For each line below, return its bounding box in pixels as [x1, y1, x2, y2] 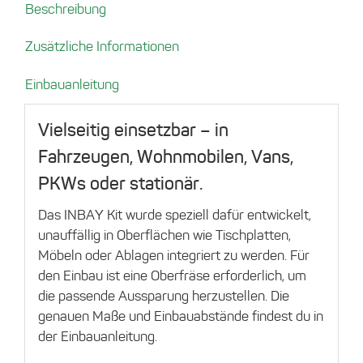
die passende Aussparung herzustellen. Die [37, 288, 289, 305]
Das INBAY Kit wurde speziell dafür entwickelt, [37, 207, 311, 224]
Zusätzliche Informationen [25, 37, 179, 54]
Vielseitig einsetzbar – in [37, 119, 228, 142]
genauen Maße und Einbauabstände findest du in [37, 308, 323, 325]
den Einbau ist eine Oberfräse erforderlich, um [37, 267, 306, 284]
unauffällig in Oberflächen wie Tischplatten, [37, 227, 291, 244]
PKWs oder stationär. [37, 173, 203, 195]
